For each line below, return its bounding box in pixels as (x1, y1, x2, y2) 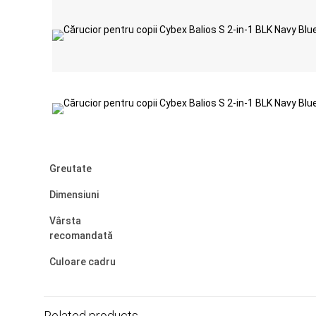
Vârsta (49, 215, 81, 226)
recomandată (49, 230, 113, 241)
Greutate (49, 163, 92, 174)
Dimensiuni (49, 189, 99, 200)
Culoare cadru (49, 256, 116, 267)
